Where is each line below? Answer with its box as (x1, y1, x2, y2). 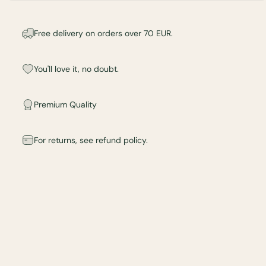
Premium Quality (33, 99, 97, 110)
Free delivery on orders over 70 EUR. (33, 27, 173, 39)
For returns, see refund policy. (33, 134, 148, 145)
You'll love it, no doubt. (33, 63, 119, 74)
